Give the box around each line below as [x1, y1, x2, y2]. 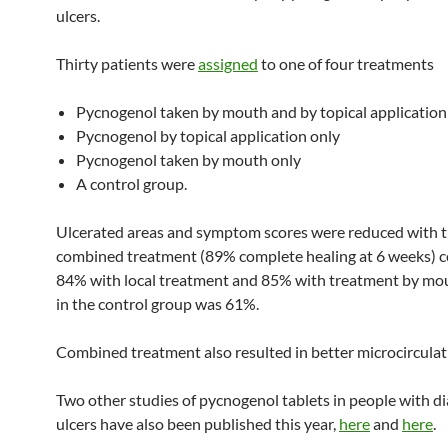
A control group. [76, 174, 187, 194]
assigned [198, 54, 258, 74]
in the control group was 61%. [56, 294, 259, 314]
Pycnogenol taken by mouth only [76, 150, 301, 170]
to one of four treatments [258, 54, 434, 74]
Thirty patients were [56, 54, 198, 74]
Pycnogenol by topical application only [76, 126, 340, 146]
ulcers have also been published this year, [56, 414, 339, 434]
